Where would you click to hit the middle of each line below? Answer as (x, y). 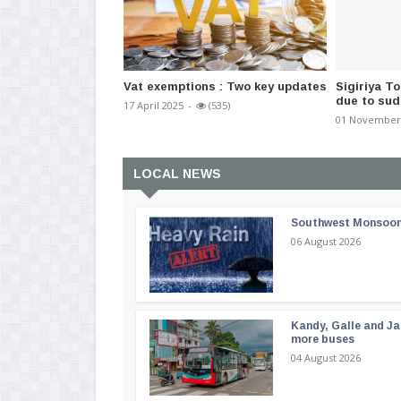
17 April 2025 (154, 106)
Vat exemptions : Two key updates (225, 87)
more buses (323, 340)
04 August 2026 (326, 358)
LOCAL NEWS (177, 174)
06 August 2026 (326, 242)
